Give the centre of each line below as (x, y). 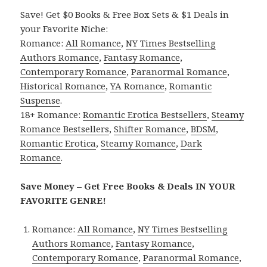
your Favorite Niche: (64, 29)
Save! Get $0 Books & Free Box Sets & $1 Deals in (125, 15)
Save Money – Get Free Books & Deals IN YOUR (128, 186)
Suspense (41, 100)
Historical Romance (63, 86)
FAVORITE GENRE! (63, 201)
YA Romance (138, 86)
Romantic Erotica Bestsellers (145, 115)
